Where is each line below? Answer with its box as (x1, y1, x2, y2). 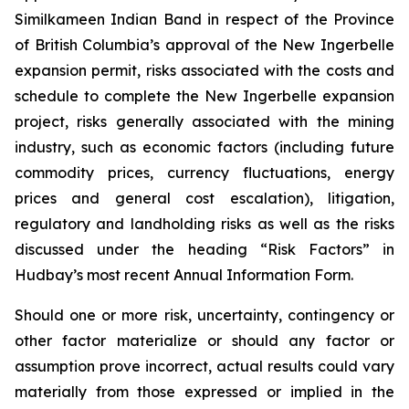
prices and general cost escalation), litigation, (15, 189, 394, 207)
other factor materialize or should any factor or (15, 331, 394, 350)
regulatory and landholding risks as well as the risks (15, 215, 394, 233)
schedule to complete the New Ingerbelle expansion (15, 87, 394, 105)
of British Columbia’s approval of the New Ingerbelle (15, 36, 394, 54)
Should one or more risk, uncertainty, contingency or (15, 306, 394, 324)
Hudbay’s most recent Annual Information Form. (15, 266, 353, 284)
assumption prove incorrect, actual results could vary (15, 357, 394, 375)
